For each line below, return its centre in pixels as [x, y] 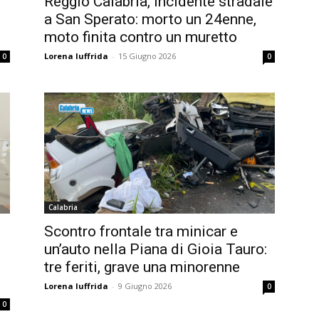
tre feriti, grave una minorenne [142, 267]
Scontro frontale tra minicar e [141, 231]
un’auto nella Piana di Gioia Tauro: [156, 249]
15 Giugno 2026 [147, 56]
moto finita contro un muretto [141, 37]
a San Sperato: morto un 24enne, [150, 20]
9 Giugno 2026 [145, 286]
